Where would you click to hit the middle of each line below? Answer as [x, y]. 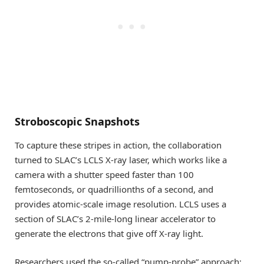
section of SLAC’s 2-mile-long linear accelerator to [115, 219]
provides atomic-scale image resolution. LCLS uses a [121, 204]
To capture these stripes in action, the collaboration [118, 145]
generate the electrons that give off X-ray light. [109, 234]
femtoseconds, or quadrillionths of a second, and [114, 189]
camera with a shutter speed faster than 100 [104, 175]
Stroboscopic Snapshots [77, 122]
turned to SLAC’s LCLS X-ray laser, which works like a [121, 160]
